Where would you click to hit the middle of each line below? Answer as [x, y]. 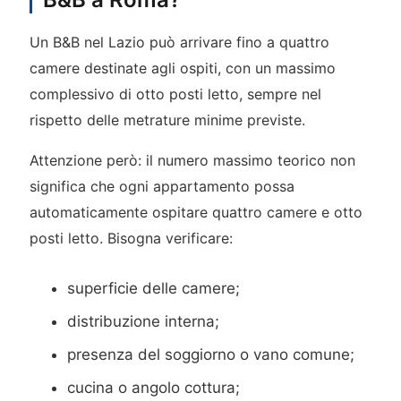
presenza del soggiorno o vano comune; [211, 354]
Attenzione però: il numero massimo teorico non [192, 161]
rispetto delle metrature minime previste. [167, 119]
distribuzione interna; [144, 321]
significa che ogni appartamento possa [162, 187]
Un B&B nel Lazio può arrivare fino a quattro [179, 42]
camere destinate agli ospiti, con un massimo [182, 68]
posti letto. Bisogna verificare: [131, 239]
